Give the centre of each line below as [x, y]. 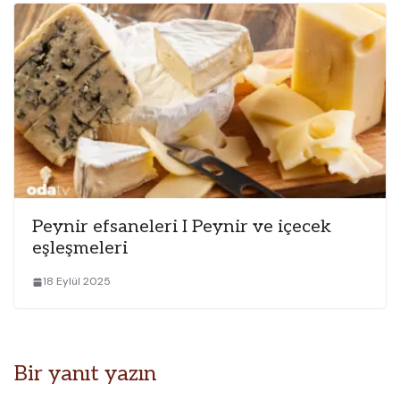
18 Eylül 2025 [77, 282]
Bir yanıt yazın [85, 374]
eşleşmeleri [80, 249]
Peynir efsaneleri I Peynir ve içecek [182, 227]
